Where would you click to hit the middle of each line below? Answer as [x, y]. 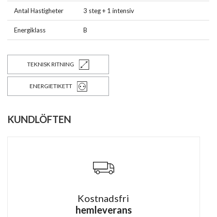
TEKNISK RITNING [51, 64]
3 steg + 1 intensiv [109, 11]
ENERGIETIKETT [51, 86]
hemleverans [103, 210]
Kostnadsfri [104, 198]
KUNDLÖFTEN [39, 119]
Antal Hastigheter [39, 11]
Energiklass [30, 30]
